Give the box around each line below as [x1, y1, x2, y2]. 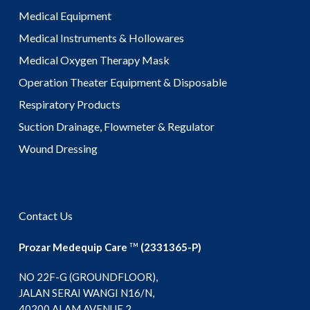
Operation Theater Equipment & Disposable [18, 75, 227, 89]
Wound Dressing [18, 142, 98, 155]
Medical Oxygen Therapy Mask [18, 53, 170, 66]
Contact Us [18, 209, 73, 222]
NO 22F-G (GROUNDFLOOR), [18, 271, 158, 283]
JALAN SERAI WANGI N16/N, [18, 286, 154, 299]
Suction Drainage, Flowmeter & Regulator [18, 120, 215, 133]
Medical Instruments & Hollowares [18, 31, 184, 44]
